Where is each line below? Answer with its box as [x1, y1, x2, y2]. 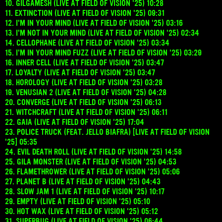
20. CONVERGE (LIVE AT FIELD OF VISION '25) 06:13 [5, 96, 162, 108]
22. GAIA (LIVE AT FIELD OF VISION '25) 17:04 [5, 116, 144, 127]
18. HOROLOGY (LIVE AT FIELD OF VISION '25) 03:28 [5, 76, 163, 88]
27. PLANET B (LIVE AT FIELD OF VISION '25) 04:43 [5, 175, 161, 187]
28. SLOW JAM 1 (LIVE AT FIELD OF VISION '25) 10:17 [5, 185, 165, 197]
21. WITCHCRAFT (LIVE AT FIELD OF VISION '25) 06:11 [5, 106, 167, 117]
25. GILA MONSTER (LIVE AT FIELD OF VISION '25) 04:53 [5, 156, 176, 167]
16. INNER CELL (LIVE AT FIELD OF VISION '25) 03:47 [5, 56, 164, 68]
